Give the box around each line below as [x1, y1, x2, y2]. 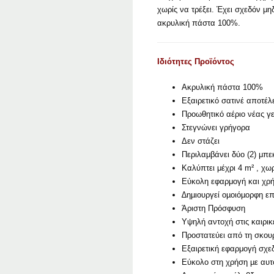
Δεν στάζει [181, 136, 220, 146]
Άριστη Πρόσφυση [181, 204, 245, 213]
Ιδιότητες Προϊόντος [157, 57, 234, 67]
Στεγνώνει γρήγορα [181, 123, 250, 133]
